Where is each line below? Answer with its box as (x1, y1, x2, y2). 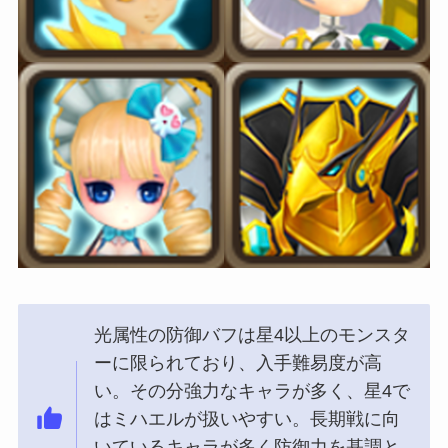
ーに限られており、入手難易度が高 (94, 353, 383, 374)
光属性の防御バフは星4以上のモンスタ (94, 325, 411, 346)
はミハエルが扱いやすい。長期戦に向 (94, 409, 401, 430)
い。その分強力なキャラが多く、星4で (94, 381, 411, 402)
